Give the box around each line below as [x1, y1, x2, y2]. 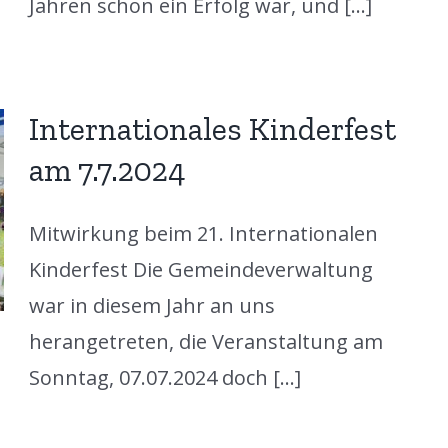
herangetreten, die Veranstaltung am [28, 327, 383, 355]
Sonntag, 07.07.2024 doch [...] [28, 363, 301, 391]
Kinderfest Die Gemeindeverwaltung [28, 255, 373, 283]
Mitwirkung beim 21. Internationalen [28, 219, 378, 247]
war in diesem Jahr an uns [28, 291, 275, 319]
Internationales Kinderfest [28, 109, 396, 148]
